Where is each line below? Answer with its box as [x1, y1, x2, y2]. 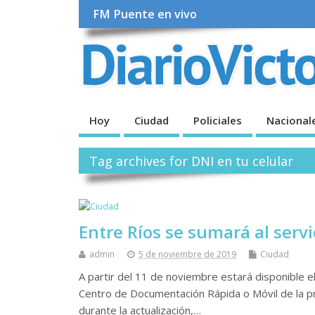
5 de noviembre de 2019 [139, 248, 236, 261]
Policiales [193, 112, 242, 127]
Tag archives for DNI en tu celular [89, 152, 294, 169]
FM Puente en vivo [93, 6, 198, 22]
